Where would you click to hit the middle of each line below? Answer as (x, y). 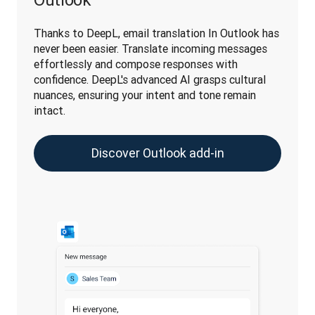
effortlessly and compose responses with (136, 64)
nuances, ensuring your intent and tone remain (145, 95)
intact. (50, 110)
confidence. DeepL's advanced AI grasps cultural (150, 79)
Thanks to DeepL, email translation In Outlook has (156, 33)
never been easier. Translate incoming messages (150, 49)
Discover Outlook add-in (157, 153)
